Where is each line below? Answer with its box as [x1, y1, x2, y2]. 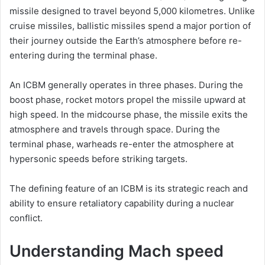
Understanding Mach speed [9, 241, 224, 261]
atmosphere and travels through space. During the [9, 124, 220, 135]
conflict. [9, 212, 43, 224]
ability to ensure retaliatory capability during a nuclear [9, 198, 234, 209]
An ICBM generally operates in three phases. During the [9, 79, 243, 91]
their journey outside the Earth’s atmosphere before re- [9, 35, 242, 46]
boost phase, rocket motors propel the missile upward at [9, 94, 245, 105]
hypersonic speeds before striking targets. [9, 153, 188, 164]
